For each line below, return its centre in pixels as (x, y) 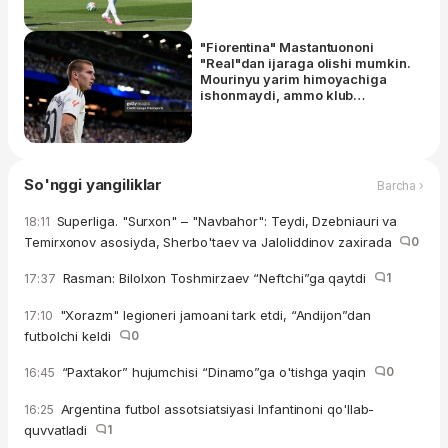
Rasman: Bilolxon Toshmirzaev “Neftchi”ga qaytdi (216, 278)
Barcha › (400, 185)
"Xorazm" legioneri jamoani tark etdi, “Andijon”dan (213, 315)
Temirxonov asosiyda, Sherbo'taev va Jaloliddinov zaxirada (212, 242)
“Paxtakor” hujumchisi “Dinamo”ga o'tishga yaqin (215, 372)
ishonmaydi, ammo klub (277, 95)
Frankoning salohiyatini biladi (295, 111)
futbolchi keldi (71, 336)
